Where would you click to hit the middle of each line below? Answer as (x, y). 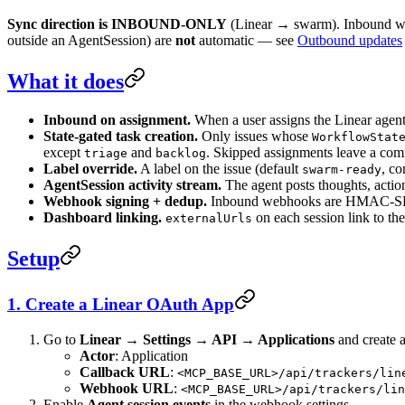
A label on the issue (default (220, 168)
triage (106, 153)
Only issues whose (255, 136)
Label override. (90, 168)
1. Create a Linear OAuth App (121, 305)
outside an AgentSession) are (91, 40)
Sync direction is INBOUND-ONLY (117, 24)
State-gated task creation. (121, 136)
